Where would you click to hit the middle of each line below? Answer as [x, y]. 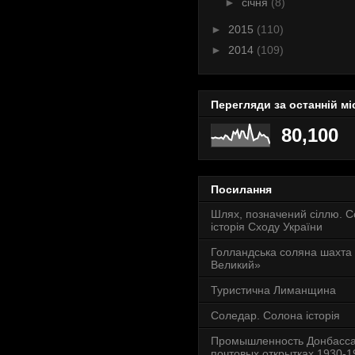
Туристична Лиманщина [273, 290]
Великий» [236, 264]
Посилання [241, 189]
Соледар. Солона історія [275, 315]
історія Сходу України [267, 226]
